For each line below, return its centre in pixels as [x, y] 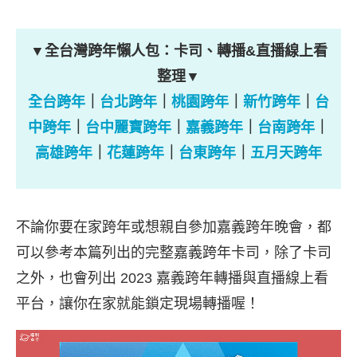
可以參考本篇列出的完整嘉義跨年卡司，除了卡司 [174, 253]
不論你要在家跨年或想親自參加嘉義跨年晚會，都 [174, 227]
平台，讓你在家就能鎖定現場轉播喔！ [138, 304]
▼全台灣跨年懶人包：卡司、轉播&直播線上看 [178, 51]
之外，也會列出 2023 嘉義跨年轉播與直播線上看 [172, 278]
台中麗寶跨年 [128, 127]
